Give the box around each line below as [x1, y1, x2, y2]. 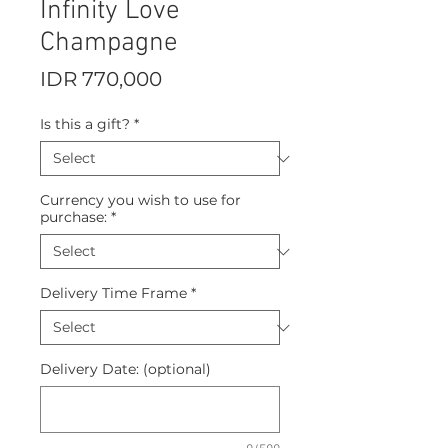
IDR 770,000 [40, 67, 162, 91]
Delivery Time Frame [40, 284, 187, 302]
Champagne [40, 27, 178, 59]
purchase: [40, 208, 107, 226]
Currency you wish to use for [40, 191, 241, 209]
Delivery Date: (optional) [40, 360, 211, 378]
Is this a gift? [40, 115, 130, 133]
